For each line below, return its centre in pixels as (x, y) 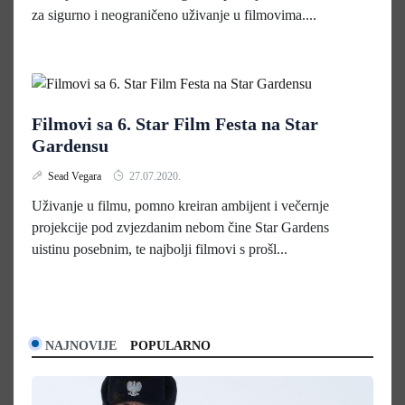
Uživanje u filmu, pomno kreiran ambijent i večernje (180, 205)
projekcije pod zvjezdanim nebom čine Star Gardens (180, 227)
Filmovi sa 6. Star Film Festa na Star (175, 123)
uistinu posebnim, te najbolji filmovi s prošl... (160, 249)
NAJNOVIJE (81, 345)
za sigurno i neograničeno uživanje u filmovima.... (174, 15)
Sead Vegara (76, 176)
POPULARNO (170, 345)
